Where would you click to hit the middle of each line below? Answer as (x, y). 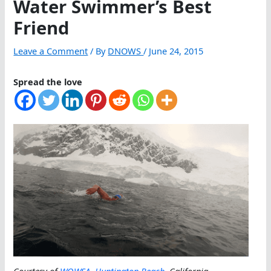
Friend (41, 28)
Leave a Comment (51, 51)
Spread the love (48, 82)
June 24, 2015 (176, 51)
